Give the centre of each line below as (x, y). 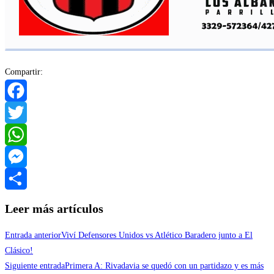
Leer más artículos (54, 209)
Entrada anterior (33, 235)
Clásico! (19, 250)
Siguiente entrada (35, 265)
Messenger (23, 179)
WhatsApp (23, 157)
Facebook (21, 113)
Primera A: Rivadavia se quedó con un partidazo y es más (164, 265)
